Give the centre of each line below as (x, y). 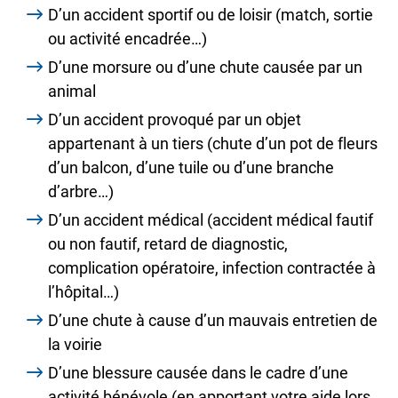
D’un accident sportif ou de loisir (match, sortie (211, 15)
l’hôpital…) (84, 292)
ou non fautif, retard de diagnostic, (168, 244)
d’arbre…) (81, 191)
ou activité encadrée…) (127, 39)
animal (72, 91)
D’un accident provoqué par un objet (175, 119)
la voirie (75, 344)
